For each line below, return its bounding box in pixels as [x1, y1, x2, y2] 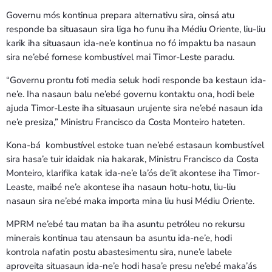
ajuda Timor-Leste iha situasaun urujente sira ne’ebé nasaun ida [6, 102, 263, 115]
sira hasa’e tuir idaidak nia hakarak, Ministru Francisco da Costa [6, 153, 259, 166]
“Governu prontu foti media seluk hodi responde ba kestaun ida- [6, 74, 266, 87]
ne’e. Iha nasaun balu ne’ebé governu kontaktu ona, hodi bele [6, 88, 254, 101]
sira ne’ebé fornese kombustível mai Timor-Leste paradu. [6, 51, 234, 64]
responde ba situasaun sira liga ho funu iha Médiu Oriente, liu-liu [6, 23, 265, 36]
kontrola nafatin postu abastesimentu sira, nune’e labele [6, 246, 232, 259]
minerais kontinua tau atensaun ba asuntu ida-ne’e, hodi [6, 232, 232, 245]
